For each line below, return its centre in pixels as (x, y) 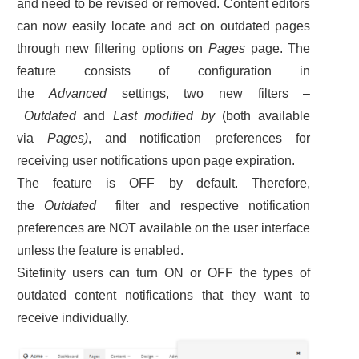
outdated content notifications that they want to (163, 296)
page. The (278, 49)
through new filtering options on (112, 49)
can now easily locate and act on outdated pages (163, 26)
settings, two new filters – (209, 94)
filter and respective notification (203, 206)
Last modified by (163, 116)
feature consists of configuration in (163, 71)
